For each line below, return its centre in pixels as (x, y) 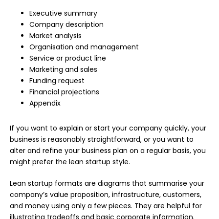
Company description (66, 25)
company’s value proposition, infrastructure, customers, (106, 195)
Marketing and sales (63, 70)
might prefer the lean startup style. (70, 162)
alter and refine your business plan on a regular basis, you (108, 151)
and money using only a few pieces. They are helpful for (106, 206)
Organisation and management (84, 47)
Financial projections (64, 92)
